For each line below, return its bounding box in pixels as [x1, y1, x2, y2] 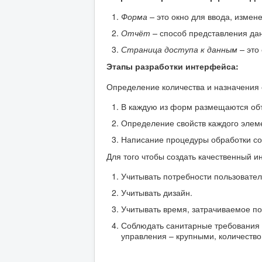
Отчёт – [121, 27, 157, 39]
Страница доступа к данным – [121, 43, 244, 56]
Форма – [121, 11, 157, 23]
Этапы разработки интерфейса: [106, 60, 239, 73]
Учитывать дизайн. [121, 187, 192, 199]
